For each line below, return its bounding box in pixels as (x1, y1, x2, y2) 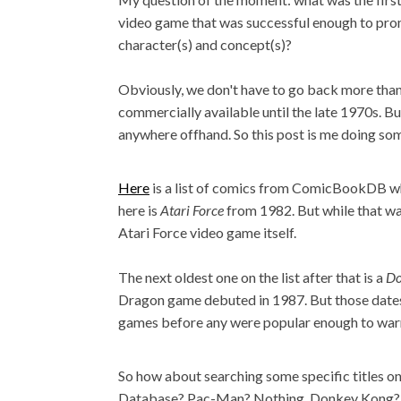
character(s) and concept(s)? (118, 36, 292, 53)
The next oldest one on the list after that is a (118, 269, 386, 286)
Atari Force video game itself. (118, 224, 296, 241)
